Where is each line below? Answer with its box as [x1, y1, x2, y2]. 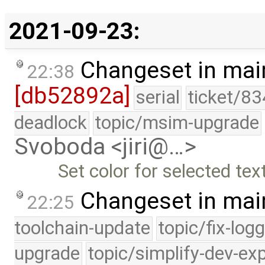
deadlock [14, 112, 87, 134]
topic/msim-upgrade [95, 112, 260, 134]
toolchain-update [14, 216, 150, 239]
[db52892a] [14, 82, 130, 110]
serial [135, 86, 180, 109]
